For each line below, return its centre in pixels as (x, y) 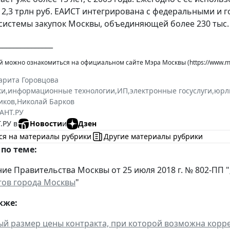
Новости (46, 124)
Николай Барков (46, 101)
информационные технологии (61, 90)
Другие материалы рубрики (153, 137)
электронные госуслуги (171, 90)
